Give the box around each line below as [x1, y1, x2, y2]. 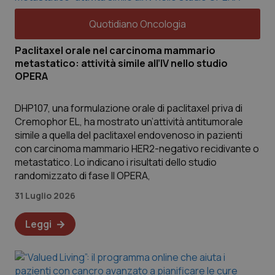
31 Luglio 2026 [15, 190, 76, 201]
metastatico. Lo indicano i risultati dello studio [15, 155, 217, 169]
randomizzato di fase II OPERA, [15, 169, 150, 182]
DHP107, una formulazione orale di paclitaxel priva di [15, 101, 242, 115]
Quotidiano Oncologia [89, 17, 186, 31]
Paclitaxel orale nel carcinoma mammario [15, 44, 215, 57]
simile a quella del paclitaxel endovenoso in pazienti [15, 128, 242, 142]
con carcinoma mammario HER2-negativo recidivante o [15, 142, 259, 155]
